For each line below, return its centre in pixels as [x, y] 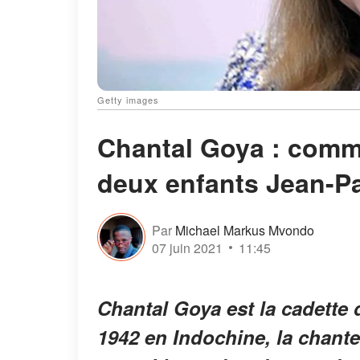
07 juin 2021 [187, 247]
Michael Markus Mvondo [245, 230]
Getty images [128, 100]
